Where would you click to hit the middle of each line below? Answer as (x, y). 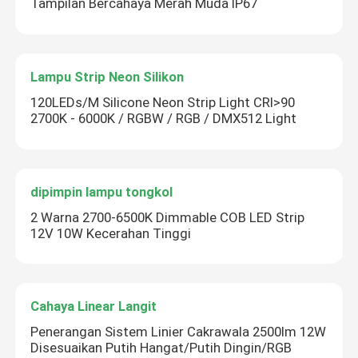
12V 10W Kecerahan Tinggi (111, 233)
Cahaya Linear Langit (94, 306)
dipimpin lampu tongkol (102, 191)
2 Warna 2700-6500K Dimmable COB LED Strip (168, 217)
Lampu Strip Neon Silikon (107, 77)
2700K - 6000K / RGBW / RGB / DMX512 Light (164, 119)
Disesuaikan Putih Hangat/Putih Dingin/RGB (161, 348)
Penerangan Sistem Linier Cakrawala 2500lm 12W (179, 332)
